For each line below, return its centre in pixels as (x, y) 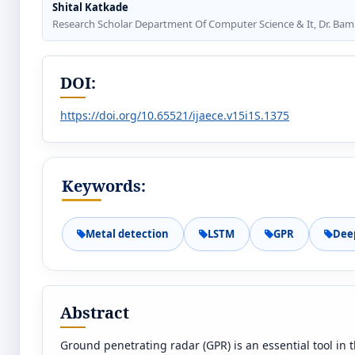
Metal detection (127, 234)
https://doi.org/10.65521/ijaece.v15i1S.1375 (175, 115)
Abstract (95, 313)
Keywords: (104, 186)
